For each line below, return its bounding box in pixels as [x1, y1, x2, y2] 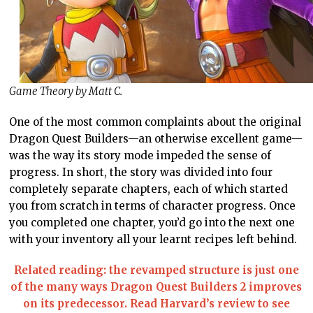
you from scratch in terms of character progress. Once [9, 199, 296, 213]
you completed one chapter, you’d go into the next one [9, 216, 296, 230]
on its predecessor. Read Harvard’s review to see [22, 297, 290, 311]
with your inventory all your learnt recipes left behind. [9, 233, 298, 247]
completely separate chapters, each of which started [9, 182, 289, 196]
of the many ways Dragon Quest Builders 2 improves [10, 280, 303, 294]
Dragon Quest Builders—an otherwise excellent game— [9, 132, 303, 146]
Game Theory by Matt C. [9, 85, 123, 99]
